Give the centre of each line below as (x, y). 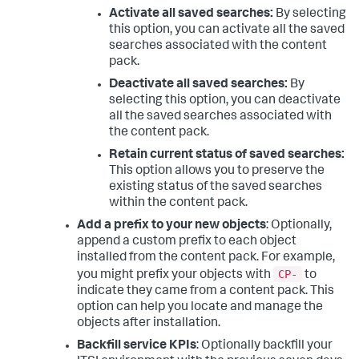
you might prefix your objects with (175, 276)
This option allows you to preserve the (217, 172)
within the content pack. (178, 204)
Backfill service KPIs (137, 347)
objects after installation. (149, 324)
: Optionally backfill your (264, 347)
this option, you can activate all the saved (227, 31)
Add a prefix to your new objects (171, 226)
